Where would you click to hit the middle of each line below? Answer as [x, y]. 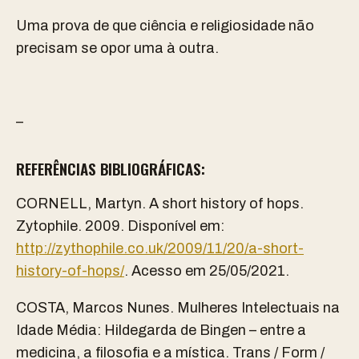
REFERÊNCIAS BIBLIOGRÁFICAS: [111, 169]
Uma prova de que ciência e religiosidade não [165, 26]
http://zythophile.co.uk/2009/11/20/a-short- [160, 249]
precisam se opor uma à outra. [117, 48]
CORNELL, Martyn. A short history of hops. [160, 204]
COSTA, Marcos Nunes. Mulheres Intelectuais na [178, 308]
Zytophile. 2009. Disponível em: [120, 226]
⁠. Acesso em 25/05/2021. [207, 271]
